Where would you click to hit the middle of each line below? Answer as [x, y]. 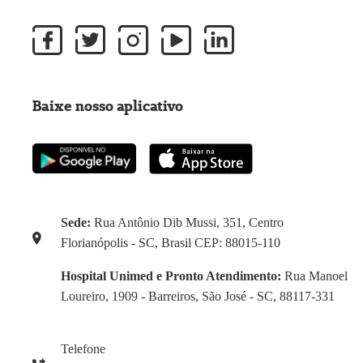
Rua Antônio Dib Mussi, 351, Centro [188, 222]
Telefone [83, 348]
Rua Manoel [314, 275]
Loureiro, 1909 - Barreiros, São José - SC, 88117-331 [197, 296]
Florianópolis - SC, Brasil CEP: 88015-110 [170, 242]
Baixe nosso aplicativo [108, 105]
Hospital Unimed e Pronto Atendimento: [171, 275]
